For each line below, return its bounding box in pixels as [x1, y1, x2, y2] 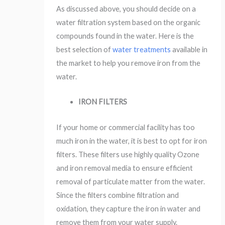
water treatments [113, 45, 171, 54]
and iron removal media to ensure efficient [56, 163, 193, 172]
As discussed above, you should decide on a [56, 5, 196, 14]
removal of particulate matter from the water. [56, 177, 205, 186]
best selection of [56, 45, 113, 54]
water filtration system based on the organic [56, 18, 201, 27]
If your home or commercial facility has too [56, 123, 195, 132]
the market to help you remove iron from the [56, 59, 201, 68]
